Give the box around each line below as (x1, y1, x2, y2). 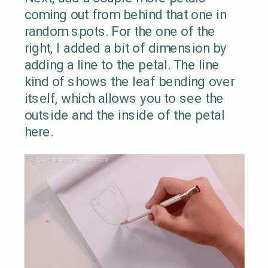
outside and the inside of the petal (24, 106, 225, 123)
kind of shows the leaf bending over (24, 73, 234, 90)
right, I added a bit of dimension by (24, 39, 227, 56)
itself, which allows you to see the (24, 90, 224, 106)
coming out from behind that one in (24, 6, 226, 23)
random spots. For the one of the (24, 23, 215, 39)
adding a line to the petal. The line (24, 56, 220, 73)
